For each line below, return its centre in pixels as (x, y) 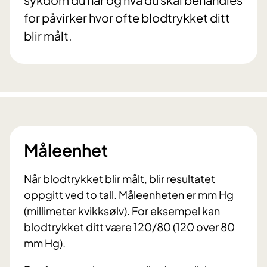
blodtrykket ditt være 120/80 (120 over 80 (129, 227)
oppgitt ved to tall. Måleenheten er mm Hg (129, 195)
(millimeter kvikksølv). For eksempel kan (122, 211)
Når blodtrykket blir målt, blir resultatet (119, 179)
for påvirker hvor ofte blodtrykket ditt (127, 18)
